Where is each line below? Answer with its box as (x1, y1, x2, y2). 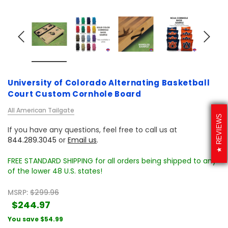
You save (8, 215, 39, 224)
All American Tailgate (8, 106, 74, 115)
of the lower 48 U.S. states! (8, 166, 102, 177)
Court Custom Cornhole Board (8, 89, 141, 100)
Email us (68, 135, 97, 146)
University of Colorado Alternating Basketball (8, 77, 210, 89)
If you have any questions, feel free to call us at (8, 125, 177, 135)
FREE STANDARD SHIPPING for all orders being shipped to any (8, 156, 216, 166)
